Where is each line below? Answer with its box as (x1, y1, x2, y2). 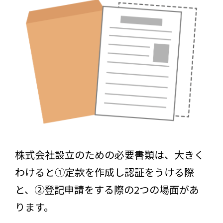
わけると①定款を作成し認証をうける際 (15, 164, 194, 179)
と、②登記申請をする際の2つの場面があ (15, 182, 199, 197)
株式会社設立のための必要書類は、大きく (15, 147, 204, 162)
